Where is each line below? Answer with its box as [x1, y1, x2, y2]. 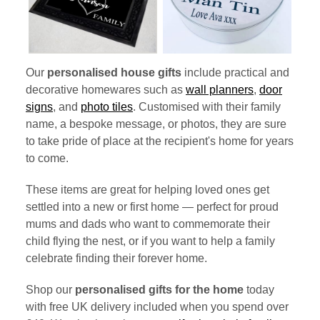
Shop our [26, 284, 75, 296]
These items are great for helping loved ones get [26, 184, 269, 196]
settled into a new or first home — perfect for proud [26, 201, 279, 214]
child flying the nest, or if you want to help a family [26, 235, 275, 248]
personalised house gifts [47, 66, 181, 79]
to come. [26, 152, 69, 165]
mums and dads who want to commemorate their [26, 218, 270, 231]
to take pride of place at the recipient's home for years [26, 135, 294, 148]
